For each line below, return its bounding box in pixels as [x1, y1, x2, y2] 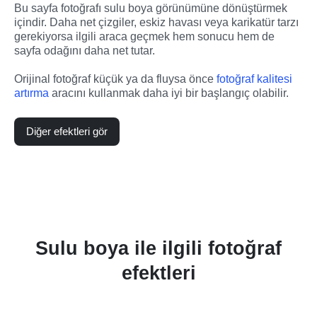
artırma [14, 87, 49, 100]
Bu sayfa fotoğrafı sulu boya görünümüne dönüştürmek [14, 2, 287, 15]
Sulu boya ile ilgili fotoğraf [35, 238, 282, 260]
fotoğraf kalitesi [217, 73, 292, 86]
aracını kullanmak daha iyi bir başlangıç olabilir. [49, 87, 289, 100]
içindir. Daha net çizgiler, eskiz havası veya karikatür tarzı [14, 16, 299, 29]
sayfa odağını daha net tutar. [14, 45, 155, 57]
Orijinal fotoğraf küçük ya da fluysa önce [14, 73, 217, 86]
